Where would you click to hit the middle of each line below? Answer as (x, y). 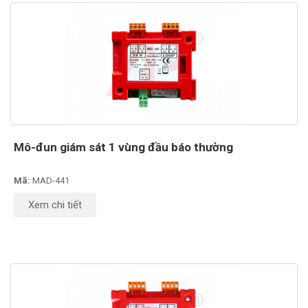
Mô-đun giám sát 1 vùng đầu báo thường (123, 147)
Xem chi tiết (55, 205)
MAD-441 (51, 180)
